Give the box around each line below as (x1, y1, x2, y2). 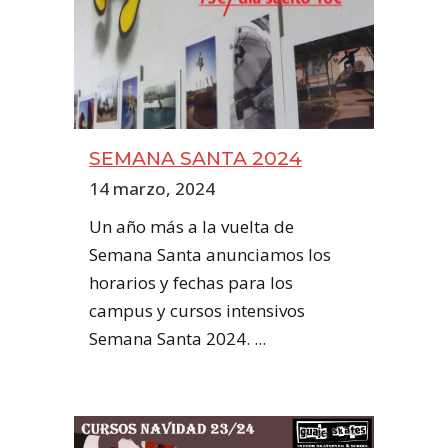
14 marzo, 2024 (89, 177, 215, 200)
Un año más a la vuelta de (89, 215, 294, 238)
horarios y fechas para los (89, 271, 293, 294)
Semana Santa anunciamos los (89, 243, 331, 266)
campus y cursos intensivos (89, 299, 305, 322)
